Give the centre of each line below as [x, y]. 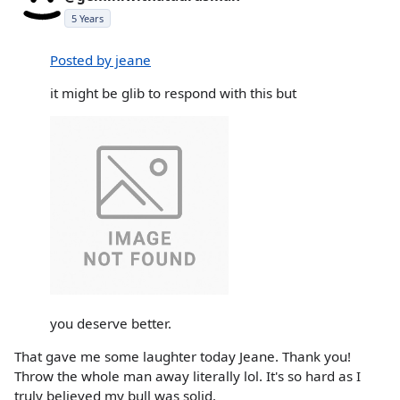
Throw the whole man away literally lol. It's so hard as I [187, 375]
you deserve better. [111, 323]
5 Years [87, 18]
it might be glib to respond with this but [173, 93]
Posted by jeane [100, 60]
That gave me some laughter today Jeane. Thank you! [183, 356]
